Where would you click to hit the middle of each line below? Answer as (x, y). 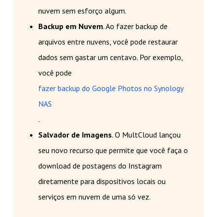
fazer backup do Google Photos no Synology (110, 88)
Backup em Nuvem (70, 26)
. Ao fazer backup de (135, 26)
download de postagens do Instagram (100, 166)
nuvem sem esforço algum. (82, 11)
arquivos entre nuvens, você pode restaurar (108, 42)
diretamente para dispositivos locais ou (102, 181)
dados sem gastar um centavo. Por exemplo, (110, 57)
